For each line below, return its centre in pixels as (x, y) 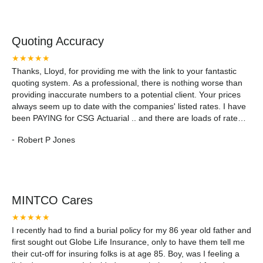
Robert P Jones (46, 139)
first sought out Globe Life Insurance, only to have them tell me (128, 242)
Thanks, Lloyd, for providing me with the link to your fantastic (124, 71)
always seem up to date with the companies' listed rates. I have (129, 106)
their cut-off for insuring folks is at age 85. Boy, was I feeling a (126, 254)
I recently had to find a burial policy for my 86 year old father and (131, 230)
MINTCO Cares (52, 200)
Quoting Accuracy (58, 41)
